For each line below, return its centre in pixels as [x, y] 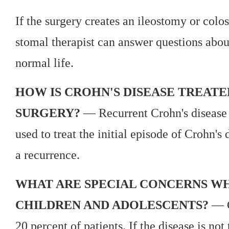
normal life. [44, 63]
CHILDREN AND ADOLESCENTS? [112, 205]
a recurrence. [48, 155]
